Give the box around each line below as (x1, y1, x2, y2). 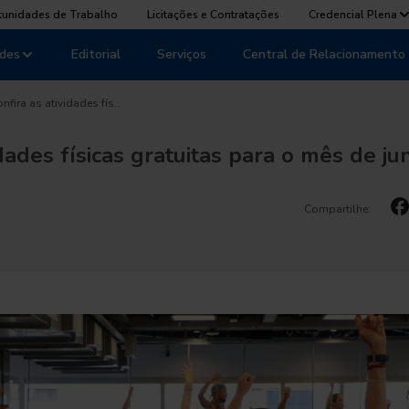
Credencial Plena (309, 7, 397, 22)
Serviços (157, 46, 206, 63)
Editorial (71, 46, 121, 63)
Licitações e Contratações (147, 7, 279, 22)
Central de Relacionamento (243, 46, 405, 63)
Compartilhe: (304, 202, 371, 216)
